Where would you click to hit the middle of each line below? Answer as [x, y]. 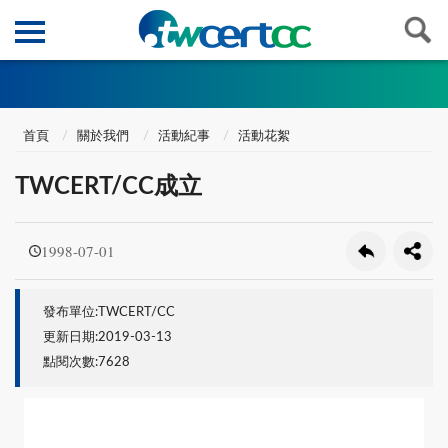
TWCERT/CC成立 [108, 186]
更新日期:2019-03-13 [107, 336]
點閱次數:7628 [86, 361]
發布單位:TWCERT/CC [108, 312]
